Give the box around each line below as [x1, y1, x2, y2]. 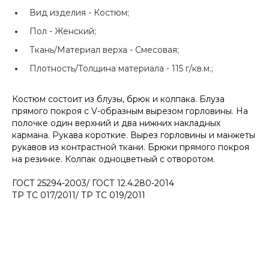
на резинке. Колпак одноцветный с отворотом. [12, 154, 215, 165]
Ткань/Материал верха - [29, 44, 135, 55]
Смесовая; [135, 44, 179, 55]
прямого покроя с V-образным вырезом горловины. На [12, 106, 248, 116]
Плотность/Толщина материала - [29, 63, 172, 74]
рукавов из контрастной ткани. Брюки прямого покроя [12, 142, 249, 153]
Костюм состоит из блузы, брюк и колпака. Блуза [12, 94, 225, 104]
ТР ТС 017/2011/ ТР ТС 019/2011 [12, 190, 145, 201]
